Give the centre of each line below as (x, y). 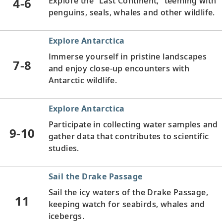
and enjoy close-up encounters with (119, 68)
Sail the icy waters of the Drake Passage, (128, 192)
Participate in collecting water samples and (133, 124)
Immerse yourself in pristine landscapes (128, 56)
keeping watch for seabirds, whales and (127, 204)
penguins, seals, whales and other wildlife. (132, 12)
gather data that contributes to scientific (129, 136)
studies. (64, 148)
